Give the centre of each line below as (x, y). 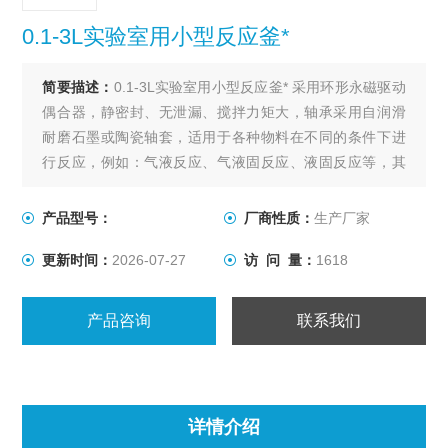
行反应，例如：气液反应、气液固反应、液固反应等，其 (224, 162)
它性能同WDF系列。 (107, 187)
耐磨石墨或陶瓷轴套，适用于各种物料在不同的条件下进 (224, 137)
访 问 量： (280, 260)
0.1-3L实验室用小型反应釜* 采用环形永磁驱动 (259, 87)
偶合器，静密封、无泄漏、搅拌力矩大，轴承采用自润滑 (224, 112)
